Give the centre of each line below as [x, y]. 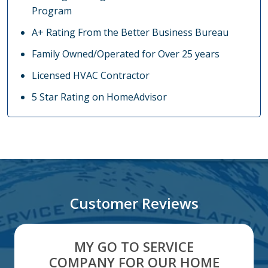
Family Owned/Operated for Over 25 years [126, 54]
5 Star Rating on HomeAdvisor [99, 97]
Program [52, 11]
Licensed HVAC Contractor [91, 76]
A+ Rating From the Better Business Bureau [130, 33]
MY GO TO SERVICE [134, 247]
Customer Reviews [134, 203]
